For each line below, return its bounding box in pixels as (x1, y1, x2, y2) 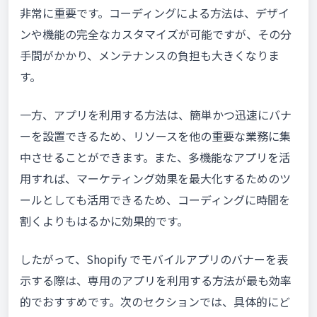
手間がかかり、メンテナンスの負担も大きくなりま (20, 47, 279, 64)
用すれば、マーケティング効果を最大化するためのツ (20, 170, 291, 188)
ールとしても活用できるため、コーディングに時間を (20, 191, 290, 209)
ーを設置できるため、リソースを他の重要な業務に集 (20, 127, 291, 145)
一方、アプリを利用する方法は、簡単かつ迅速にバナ (20, 106, 292, 124)
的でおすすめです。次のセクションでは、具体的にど (20, 293, 290, 311)
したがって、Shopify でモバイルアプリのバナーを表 (20, 250, 288, 268)
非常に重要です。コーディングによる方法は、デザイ (20, 4, 289, 22)
